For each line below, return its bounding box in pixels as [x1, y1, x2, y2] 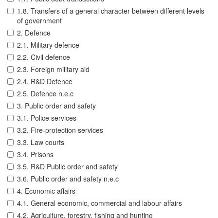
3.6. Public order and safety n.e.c [17, 174, 119, 184]
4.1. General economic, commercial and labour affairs [17, 198, 182, 208]
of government [17, 16, 62, 26]
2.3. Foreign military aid [17, 64, 90, 74]
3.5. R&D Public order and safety [17, 162, 118, 172]
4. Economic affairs [17, 186, 75, 196]
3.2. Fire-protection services [17, 125, 103, 135]
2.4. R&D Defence [17, 76, 73, 87]
